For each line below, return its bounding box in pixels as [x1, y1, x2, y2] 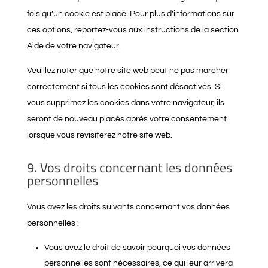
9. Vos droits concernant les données [26, 157, 232, 178]
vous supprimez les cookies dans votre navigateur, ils [26, 99, 224, 107]
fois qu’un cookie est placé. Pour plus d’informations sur [26, 10, 234, 18]
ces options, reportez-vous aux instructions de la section [26, 26, 239, 34]
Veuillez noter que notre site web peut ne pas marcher [26, 66, 229, 75]
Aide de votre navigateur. [26, 42, 120, 50]
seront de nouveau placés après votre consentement [26, 115, 227, 123]
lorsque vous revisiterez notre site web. [26, 131, 172, 139]
